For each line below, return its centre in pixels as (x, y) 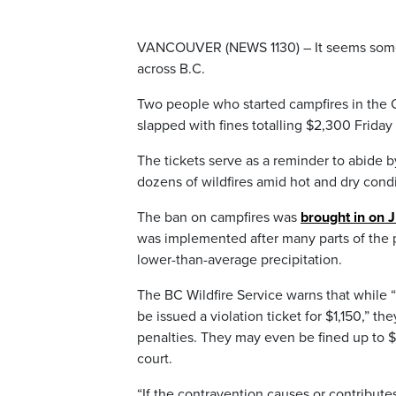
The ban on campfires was (219, 217)
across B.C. (171, 69)
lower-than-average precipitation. (240, 260)
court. (155, 359)
